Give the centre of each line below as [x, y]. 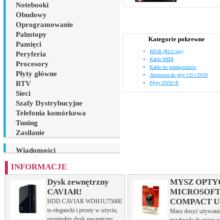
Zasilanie [30, 133]
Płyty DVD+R [164, 83]
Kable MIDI [162, 59]
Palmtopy [31, 34]
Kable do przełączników [173, 67]
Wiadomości [36, 150]
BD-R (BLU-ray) [166, 51]
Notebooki [32, 5]
